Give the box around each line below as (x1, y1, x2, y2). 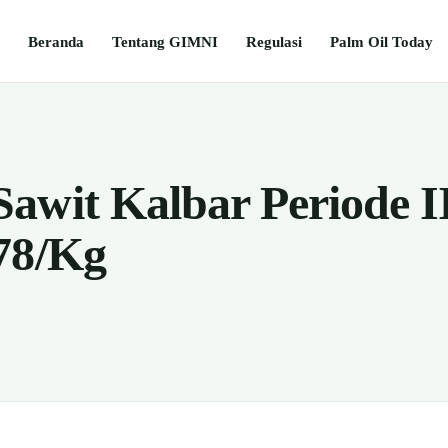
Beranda (28, 32, 84, 50)
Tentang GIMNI (112, 32, 218, 50)
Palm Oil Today (330, 32, 433, 50)
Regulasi (246, 32, 302, 50)
